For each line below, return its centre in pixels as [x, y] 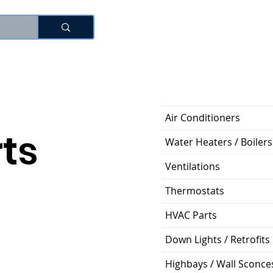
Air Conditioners [203, 118]
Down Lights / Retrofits [218, 239]
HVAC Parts [191, 215]
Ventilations [193, 166]
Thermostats [195, 191]
